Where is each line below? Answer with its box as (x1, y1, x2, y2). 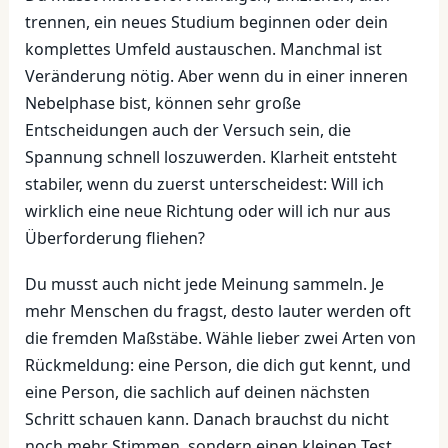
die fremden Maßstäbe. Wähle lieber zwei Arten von (24, 326, 416, 349)
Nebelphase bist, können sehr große (24, 92, 301, 115)
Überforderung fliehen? (24, 227, 205, 250)
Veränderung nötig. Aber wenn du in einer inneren (24, 65, 408, 88)
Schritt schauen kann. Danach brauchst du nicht (24, 407, 389, 430)
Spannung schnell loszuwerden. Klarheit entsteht (24, 146, 397, 169)
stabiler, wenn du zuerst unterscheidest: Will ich (24, 173, 384, 196)
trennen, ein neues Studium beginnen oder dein (24, 11, 388, 34)
